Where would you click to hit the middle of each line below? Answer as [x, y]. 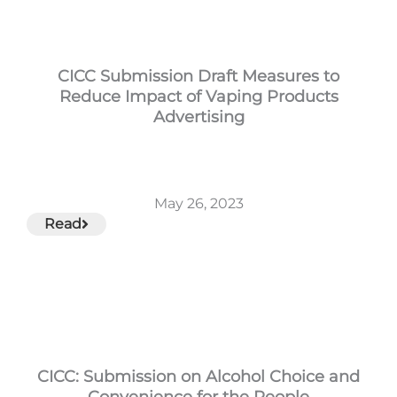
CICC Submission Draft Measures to [198, 76]
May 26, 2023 [198, 203]
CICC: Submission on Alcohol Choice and [198, 376]
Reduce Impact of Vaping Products [198, 96]
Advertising [198, 117]
